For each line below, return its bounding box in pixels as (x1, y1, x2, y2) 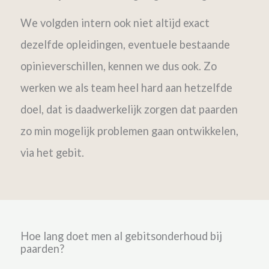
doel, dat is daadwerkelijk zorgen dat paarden (20, 102, 238, 116)
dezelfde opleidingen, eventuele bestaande (20, 37, 230, 51)
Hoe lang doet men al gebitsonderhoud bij (20, 229, 222, 243)
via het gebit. (20, 145, 89, 159)
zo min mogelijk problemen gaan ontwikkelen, (20, 124, 238, 138)
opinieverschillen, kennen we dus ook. (20, 59, 204, 73)
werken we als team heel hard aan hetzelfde (20, 80, 232, 94)
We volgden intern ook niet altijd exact (20, 16, 210, 29)
